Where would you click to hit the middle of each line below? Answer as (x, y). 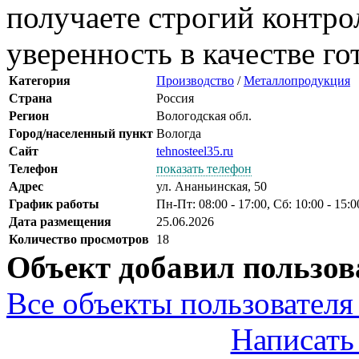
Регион (29, 115)
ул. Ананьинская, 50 (212, 186)
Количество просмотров (79, 239)
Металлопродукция (297, 80)
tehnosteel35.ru (195, 151)
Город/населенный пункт (81, 133)
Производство (195, 80)
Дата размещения (60, 221)
